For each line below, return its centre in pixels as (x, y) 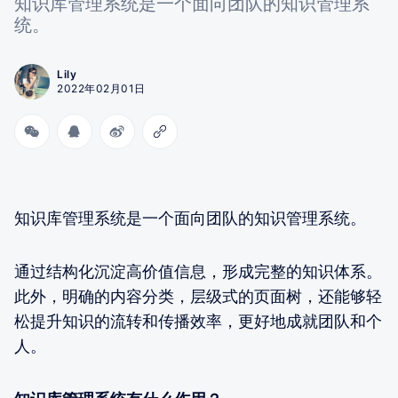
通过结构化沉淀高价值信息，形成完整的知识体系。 (198, 271)
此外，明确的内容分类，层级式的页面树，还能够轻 (198, 296)
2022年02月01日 (101, 88)
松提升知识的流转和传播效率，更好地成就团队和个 (198, 321)
